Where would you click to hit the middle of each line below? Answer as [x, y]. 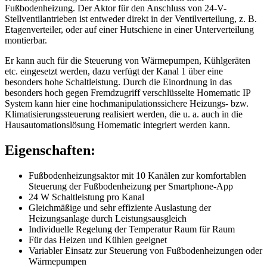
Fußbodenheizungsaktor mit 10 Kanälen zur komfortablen [137, 176]
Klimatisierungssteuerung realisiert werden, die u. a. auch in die [124, 114]
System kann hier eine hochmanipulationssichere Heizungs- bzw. [127, 104]
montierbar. [26, 41]
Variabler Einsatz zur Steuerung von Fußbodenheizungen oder [145, 251]
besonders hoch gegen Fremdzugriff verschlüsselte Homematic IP [128, 93]
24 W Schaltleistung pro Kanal [86, 197]
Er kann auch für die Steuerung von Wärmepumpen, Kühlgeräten [128, 61]
